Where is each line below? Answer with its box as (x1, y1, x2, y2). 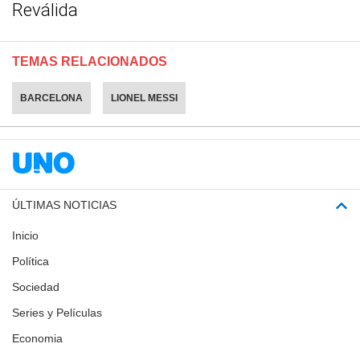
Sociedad (12, 280, 59, 294)
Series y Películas (12, 306, 102, 320)
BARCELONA (20, 92, 83, 104)
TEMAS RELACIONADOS (12, 55, 167, 69)
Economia (12, 332, 63, 346)
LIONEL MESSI (111, 92, 178, 104)
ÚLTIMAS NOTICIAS (12, 198, 117, 212)
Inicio (12, 229, 39, 243)
